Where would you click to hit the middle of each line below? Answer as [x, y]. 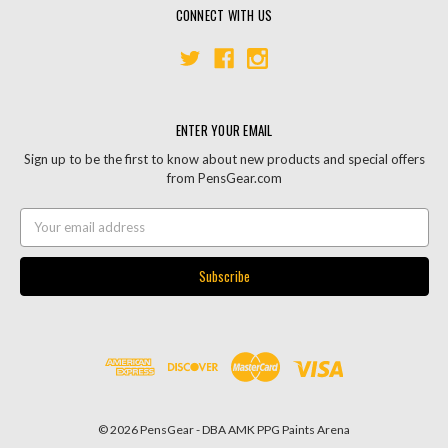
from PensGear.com [224, 178]
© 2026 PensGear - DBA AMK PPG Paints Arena [224, 429]
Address [44, 235]
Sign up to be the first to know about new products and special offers [224, 159]
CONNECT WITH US [224, 15]
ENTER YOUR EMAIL [224, 130]
